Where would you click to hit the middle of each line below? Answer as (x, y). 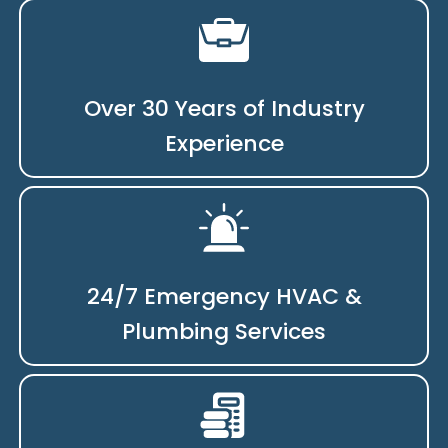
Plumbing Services (224, 331)
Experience (224, 143)
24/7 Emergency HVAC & (224, 296)
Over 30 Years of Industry (224, 108)
